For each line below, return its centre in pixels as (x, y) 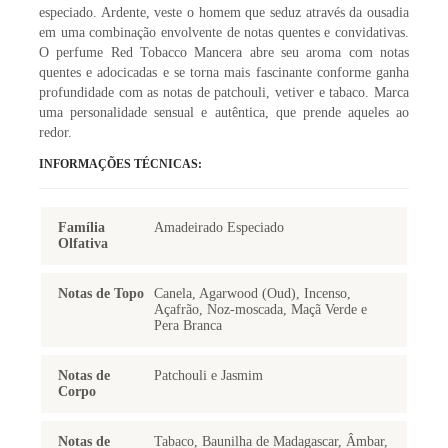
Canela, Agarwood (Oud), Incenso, (252, 294)
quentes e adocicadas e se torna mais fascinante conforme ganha (224, 73)
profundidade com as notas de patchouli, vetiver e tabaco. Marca (224, 93)
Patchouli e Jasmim (208, 376)
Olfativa (83, 244)
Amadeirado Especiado (218, 228)
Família (81, 228)
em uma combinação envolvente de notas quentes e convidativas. (224, 33)
